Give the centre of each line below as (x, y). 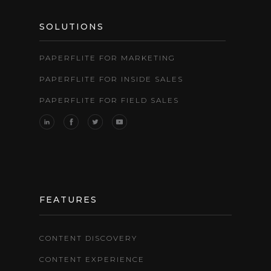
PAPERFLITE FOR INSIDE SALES (111, 79)
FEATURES (68, 199)
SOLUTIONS (72, 26)
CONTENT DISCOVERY (88, 238)
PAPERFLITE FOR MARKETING (107, 57)
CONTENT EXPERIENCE (92, 259)
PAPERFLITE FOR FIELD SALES (109, 100)
